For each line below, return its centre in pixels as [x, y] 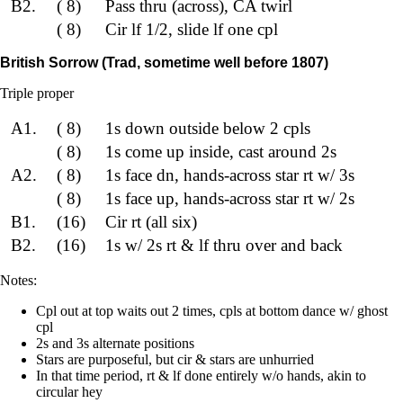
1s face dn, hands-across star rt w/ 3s [229, 175]
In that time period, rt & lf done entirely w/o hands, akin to [201, 375]
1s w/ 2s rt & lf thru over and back [224, 245]
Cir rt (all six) [151, 221]
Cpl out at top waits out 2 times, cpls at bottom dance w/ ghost [212, 310]
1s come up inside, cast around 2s [220, 151]
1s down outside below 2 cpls [207, 128]
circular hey [69, 391]
